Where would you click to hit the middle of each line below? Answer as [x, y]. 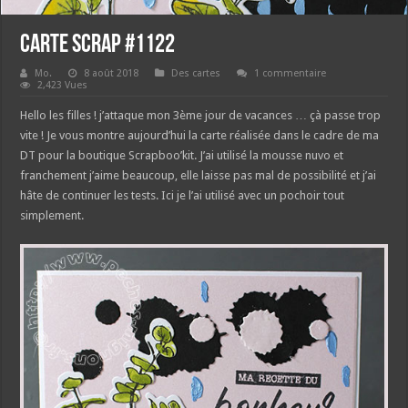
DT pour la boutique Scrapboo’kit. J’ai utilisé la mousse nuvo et [182, 156]
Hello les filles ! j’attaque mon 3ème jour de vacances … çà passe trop [201, 116]
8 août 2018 [112, 74]
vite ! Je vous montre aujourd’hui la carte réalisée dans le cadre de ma [200, 136]
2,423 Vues [63, 86]
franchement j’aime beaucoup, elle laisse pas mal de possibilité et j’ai [199, 176]
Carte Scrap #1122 [98, 46]
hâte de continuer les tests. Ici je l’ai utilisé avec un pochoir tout [183, 196]
